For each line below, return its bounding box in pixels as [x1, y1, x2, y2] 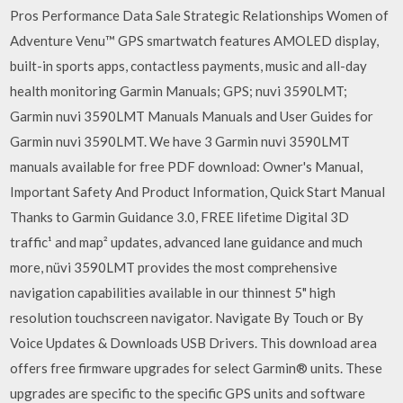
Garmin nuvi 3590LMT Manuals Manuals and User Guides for [10, 107, 374, 124]
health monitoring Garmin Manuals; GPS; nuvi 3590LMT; [10, 82, 348, 99]
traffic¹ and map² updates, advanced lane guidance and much [10, 233, 363, 250]
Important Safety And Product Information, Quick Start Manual [10, 183, 386, 200]
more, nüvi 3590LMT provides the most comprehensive [10, 258, 338, 275]
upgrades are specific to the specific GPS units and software [10, 384, 366, 401]
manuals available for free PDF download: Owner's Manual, [10, 157, 363, 175]
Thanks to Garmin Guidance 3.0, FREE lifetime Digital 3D [10, 208, 350, 225]
